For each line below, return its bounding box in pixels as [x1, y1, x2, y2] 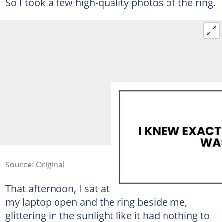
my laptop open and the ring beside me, [5, 194, 187, 209]
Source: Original [5, 159, 65, 170]
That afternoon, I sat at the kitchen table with [5, 181, 211, 195]
